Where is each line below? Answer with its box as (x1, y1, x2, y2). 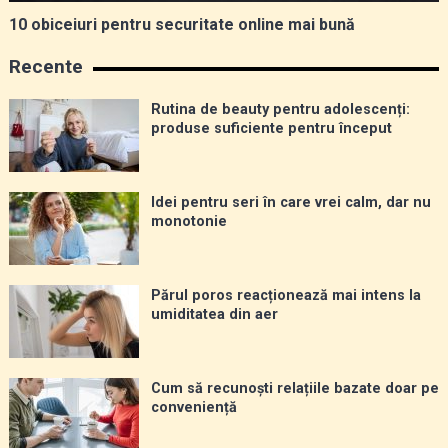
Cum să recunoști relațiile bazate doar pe (150, 380, 439, 398)
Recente (8, 55, 83, 79)
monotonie (150, 213, 227, 231)
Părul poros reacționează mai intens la (150, 287, 421, 305)
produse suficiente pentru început (150, 120, 392, 138)
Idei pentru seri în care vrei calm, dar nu (150, 194, 431, 212)
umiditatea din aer (150, 306, 278, 324)
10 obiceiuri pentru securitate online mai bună (8, 15, 355, 35)
